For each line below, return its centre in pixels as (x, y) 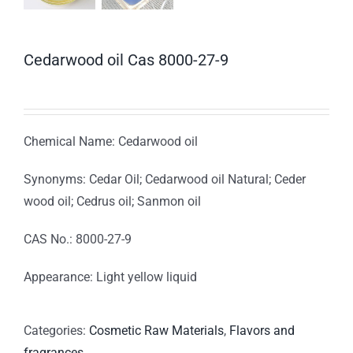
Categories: (56, 331)
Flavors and (262, 331)
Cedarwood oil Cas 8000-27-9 (126, 60)
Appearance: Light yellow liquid (110, 277)
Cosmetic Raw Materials (156, 331)
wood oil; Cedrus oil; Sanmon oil (112, 202)
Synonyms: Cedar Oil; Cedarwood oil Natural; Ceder (165, 180)
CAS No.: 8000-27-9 (78, 240)
